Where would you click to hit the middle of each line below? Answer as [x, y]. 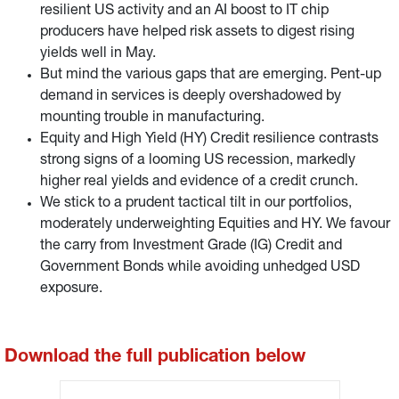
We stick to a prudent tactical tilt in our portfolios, [196, 204]
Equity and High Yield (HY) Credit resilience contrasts [209, 140]
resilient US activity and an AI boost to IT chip [184, 12]
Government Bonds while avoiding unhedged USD [200, 268]
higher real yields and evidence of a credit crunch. [199, 183]
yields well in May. [98, 54]
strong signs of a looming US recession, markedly [198, 161]
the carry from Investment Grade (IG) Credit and [191, 247]
